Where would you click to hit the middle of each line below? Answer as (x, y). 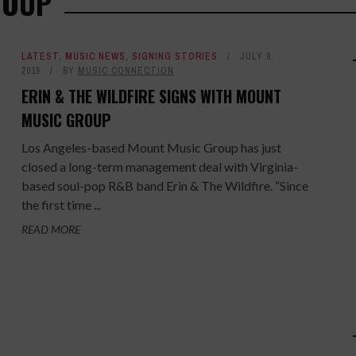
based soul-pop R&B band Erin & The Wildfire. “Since (164, 186)
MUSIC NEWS (95, 56)
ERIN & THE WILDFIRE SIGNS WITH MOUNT (151, 96)
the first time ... (61, 205)
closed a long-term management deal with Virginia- (159, 166)
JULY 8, (257, 56)
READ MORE (50, 229)
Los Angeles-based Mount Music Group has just (151, 147)
